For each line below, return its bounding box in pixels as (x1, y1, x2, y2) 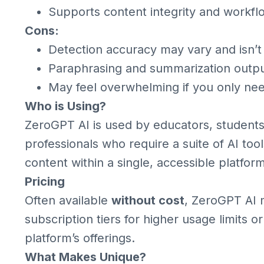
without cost (111, 193, 184, 207)
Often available (25, 193, 111, 207)
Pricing (25, 174, 65, 189)
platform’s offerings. (25, 231, 135, 245)
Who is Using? (25, 99, 106, 113)
